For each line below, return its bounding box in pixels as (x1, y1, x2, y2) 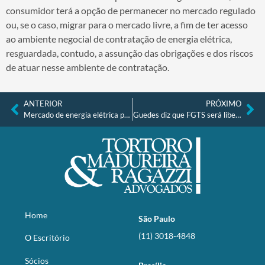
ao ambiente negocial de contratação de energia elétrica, (6, 33, 232, 44)
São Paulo (138, 213, 175, 224)
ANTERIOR (24, 98, 62, 108)
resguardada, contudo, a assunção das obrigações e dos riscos (6, 47, 253, 59)
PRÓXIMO (206, 98, 241, 108)
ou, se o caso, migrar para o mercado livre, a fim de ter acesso (6, 18, 248, 30)
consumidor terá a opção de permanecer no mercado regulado (6, 4, 256, 16)
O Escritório (25, 232, 70, 243)
